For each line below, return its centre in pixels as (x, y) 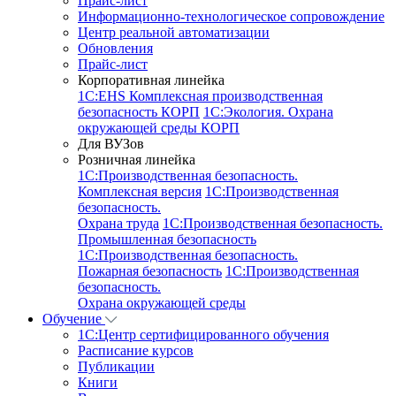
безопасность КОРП (139, 111)
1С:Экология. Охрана (268, 111)
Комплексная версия (140, 191)
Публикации (116, 366)
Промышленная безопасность (167, 239)
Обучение (74, 318)
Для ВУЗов (111, 143)
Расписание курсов (136, 350)
